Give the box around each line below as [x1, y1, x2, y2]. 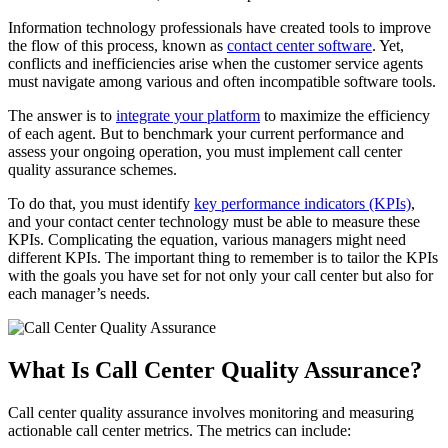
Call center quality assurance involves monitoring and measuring [8, 404, 414, 422]
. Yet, [372, 37, 404, 55]
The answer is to [8, 107, 116, 125]
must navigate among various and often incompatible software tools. [8, 73, 436, 91]
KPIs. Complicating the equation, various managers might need [8, 231, 406, 249]
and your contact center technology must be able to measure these [8, 213, 420, 231]
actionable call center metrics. [8, 422, 193, 440]
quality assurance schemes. [8, 161, 177, 179]
